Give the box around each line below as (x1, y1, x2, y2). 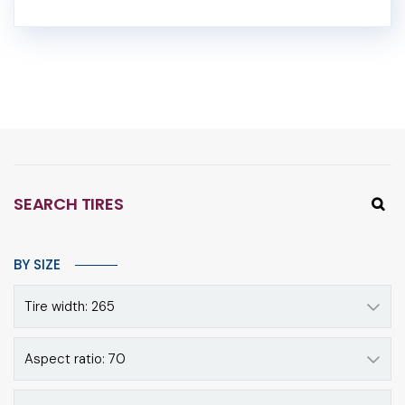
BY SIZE (14, 255, 61, 275)
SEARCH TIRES (14, 193, 124, 216)
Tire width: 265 (24, 297, 115, 316)
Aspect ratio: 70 (24, 350, 126, 369)
